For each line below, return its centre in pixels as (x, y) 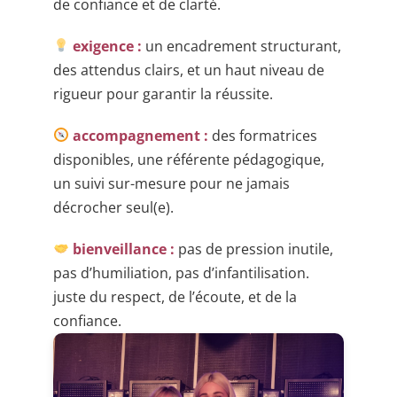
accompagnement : (139, 135)
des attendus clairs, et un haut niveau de (189, 70)
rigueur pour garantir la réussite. (163, 93)
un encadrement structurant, (242, 46)
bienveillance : (122, 249)
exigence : (106, 46)
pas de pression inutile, (254, 249)
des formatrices (263, 135)
